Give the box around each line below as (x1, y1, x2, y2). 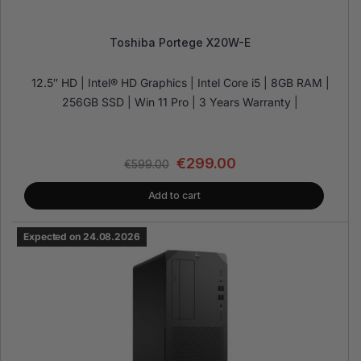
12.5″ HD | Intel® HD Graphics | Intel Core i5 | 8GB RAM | (31, 76, 330, 90)
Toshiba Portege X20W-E (110, 35, 251, 50)
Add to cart (147, 189, 201, 202)
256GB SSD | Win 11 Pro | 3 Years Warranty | (62, 95, 298, 110)
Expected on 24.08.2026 (23, 230, 140, 243)
